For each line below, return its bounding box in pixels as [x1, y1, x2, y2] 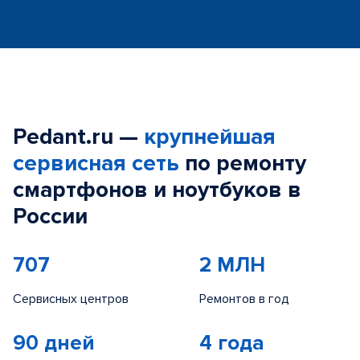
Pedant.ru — [13, 123, 144, 150]
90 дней [13, 330, 95, 356]
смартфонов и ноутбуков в [13, 176, 301, 203]
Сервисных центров [13, 291, 129, 307]
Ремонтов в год [199, 291, 289, 307]
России [13, 202, 88, 230]
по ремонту [179, 149, 306, 177]
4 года [199, 330, 264, 356]
